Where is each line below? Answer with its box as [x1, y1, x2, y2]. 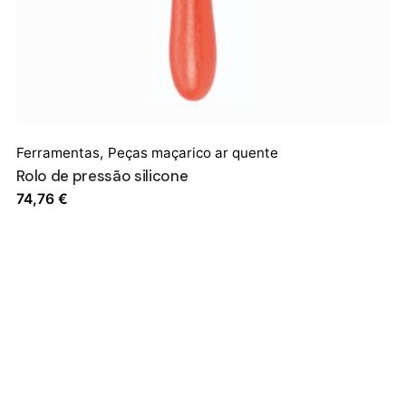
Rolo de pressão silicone [16, 166, 188, 187]
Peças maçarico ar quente [108, 144, 279, 162]
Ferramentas [16, 144, 101, 162]
